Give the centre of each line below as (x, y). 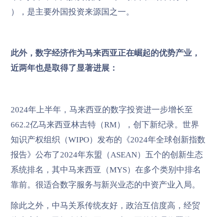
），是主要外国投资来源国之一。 (72, 12)
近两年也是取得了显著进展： (64, 68)
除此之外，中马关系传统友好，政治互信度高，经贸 (105, 206)
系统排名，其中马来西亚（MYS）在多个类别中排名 (106, 170)
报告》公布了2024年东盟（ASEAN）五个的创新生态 (107, 155)
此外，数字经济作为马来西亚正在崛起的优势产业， (105, 53)
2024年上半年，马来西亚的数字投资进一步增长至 (101, 110)
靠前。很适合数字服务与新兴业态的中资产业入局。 (105, 185)
